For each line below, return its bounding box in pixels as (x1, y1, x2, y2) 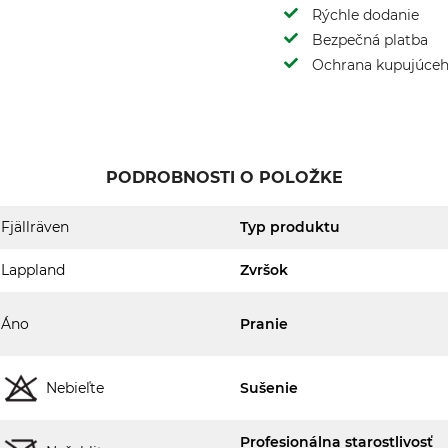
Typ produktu (240, 218, 340, 236)
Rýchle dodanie (312, 6, 419, 24)
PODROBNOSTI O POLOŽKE (105, 168, 343, 187)
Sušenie (240, 378, 298, 397)
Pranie (240, 314, 288, 333)
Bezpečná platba (312, 31, 428, 49)
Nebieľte (46, 378, 105, 397)
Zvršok (240, 261, 288, 279)
